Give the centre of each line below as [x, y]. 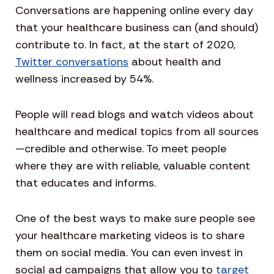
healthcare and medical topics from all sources [137, 131]
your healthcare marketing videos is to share [130, 235]
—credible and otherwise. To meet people [121, 148]
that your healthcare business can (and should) [137, 27]
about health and [175, 61]
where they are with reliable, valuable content [133, 165]
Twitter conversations [72, 61]
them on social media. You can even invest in [129, 252]
